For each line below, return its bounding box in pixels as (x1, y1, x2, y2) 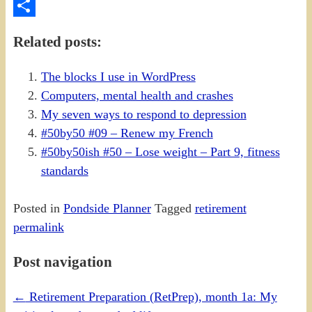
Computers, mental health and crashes (40, 88, 233, 102)
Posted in (13, 201, 60, 215)
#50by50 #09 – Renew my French (40, 125, 213, 140)
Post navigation (13, 253, 112, 270)
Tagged (154, 201, 192, 215)
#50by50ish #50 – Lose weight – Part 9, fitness (40, 144, 280, 159)
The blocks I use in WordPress (40, 69, 196, 84)
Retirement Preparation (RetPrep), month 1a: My (25, 289, 277, 304)
